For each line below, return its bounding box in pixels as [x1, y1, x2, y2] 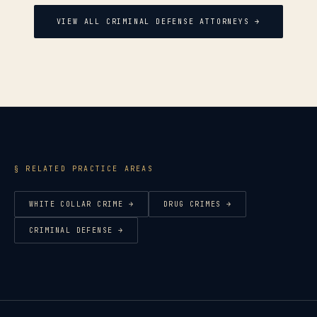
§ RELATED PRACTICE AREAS [14, 164, 154, 174]
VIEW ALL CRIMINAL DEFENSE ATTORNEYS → [56, 17, 261, 27]
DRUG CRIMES [163, 200, 221, 209]
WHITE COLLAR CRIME [29, 200, 124, 209]
